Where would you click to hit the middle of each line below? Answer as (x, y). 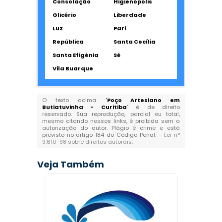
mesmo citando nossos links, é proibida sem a (111, 121)
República (68, 42)
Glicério (64, 15)
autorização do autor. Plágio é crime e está (111, 128)
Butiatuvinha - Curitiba (84, 107)
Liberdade (130, 15)
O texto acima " (74, 100)
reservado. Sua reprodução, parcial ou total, (111, 114)
